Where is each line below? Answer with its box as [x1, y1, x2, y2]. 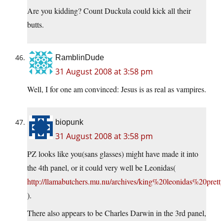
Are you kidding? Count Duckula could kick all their [27, 5, 191, 16]
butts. [27, 19, 44, 30]
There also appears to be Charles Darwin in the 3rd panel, [27, 208, 206, 219]
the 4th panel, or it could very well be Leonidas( [27, 162, 176, 173]
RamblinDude [55, 53, 104, 62]
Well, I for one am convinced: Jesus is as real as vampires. [27, 84, 206, 95]
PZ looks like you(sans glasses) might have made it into [27, 148, 198, 159]
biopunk [55, 118, 83, 127]
